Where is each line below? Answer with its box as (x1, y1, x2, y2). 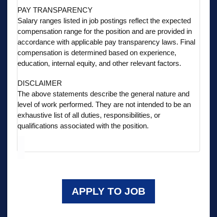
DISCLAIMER (17, 78, 62, 87)
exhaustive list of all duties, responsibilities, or (17, 110, 160, 119)
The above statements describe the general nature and (17, 89, 189, 98)
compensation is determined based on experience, (17, 48, 176, 57)
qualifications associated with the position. (17, 121, 149, 130)
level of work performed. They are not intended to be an (17, 100, 191, 108)
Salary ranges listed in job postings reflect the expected (17, 16, 191, 25)
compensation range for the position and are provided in (17, 27, 192, 35)
